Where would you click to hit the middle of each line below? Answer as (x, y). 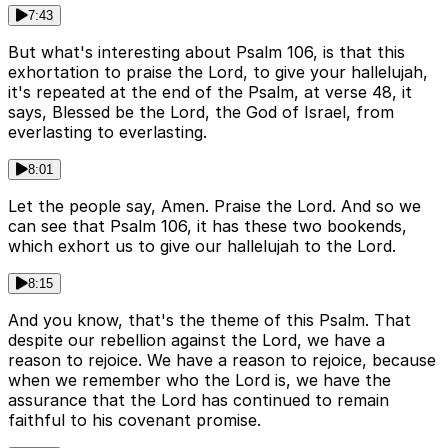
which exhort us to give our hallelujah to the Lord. (202, 246)
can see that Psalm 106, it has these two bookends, (207, 226)
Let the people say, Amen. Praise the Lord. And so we (214, 206)
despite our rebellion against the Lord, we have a (196, 340)
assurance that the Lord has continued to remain (198, 400)
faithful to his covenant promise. (134, 420)
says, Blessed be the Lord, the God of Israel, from (201, 112)
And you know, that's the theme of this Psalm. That (209, 320)
